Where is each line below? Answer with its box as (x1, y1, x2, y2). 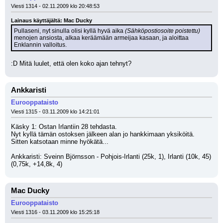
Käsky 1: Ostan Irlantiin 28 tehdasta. (11, 123, 117, 130)
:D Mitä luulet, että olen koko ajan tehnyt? (11, 60, 131, 67)
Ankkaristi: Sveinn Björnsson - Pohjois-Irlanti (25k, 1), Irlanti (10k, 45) (11, 153, 211, 160)
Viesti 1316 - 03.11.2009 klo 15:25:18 (11, 209, 100, 215)
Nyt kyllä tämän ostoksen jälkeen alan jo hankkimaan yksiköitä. (11, 130, 195, 138)
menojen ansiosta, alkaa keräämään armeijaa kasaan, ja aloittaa (14, 34, 189, 41)
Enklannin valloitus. (14, 41, 67, 48)
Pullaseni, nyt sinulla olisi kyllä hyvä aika (14, 27, 125, 34)
